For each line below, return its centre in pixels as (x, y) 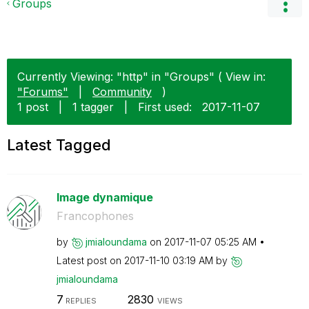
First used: (165, 107)
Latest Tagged (59, 145)
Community (122, 92)
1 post (33, 107)
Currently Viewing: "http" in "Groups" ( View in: (141, 77)
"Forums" (43, 92)
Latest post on (90, 260)
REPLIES (80, 300)
